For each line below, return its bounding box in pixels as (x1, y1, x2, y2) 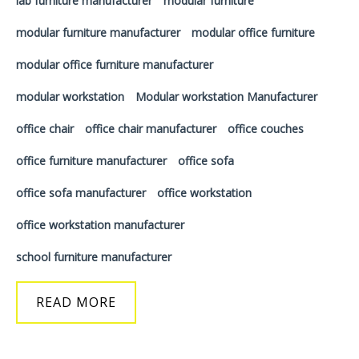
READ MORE (36, 293, 116, 311)
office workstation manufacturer (16, 217, 184, 232)
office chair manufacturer (85, 121, 216, 136)
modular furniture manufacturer (16, 25, 180, 40)
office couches (228, 121, 304, 136)
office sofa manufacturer (16, 185, 146, 200)
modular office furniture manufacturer (16, 57, 213, 72)
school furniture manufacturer (16, 249, 171, 264)
